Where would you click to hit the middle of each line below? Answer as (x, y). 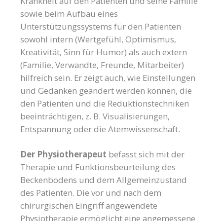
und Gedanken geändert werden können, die (106, 91)
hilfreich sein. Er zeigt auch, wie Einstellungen (108, 78)
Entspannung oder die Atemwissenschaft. (100, 129)
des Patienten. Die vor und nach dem (91, 193)
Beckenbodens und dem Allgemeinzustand (104, 180)
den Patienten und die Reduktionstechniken (105, 104)
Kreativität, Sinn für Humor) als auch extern (104, 52)
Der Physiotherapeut (65, 154)
